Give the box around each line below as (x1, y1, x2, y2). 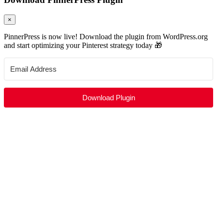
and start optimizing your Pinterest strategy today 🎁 (4, 41, 162, 49)
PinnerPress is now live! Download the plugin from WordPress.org (4, 32, 208, 41)
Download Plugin (82, 93, 135, 102)
